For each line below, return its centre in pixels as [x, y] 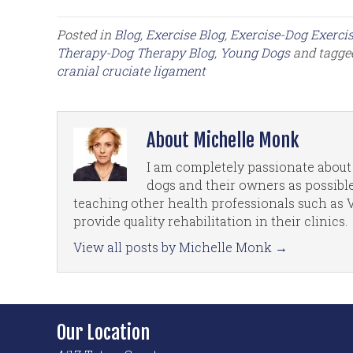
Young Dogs [255, 52]
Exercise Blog [185, 34]
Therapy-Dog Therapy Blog [136, 52]
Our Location [103, 332]
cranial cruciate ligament [131, 70]
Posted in [85, 34]
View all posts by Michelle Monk [174, 247]
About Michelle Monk [223, 140]
